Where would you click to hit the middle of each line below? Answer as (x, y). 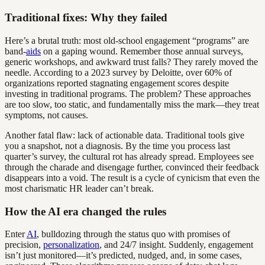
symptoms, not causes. (46, 115)
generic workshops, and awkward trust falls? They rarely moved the (131, 62)
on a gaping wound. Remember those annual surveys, (142, 51)
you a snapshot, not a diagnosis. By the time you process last (117, 146)
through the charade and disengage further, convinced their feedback (132, 167)
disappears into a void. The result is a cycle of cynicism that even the (132, 177)
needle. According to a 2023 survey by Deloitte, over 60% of (118, 72)
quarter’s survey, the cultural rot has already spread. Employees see (129, 156)
